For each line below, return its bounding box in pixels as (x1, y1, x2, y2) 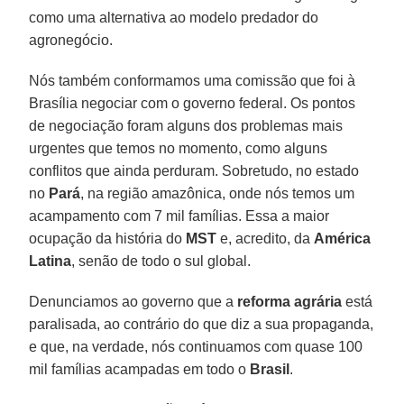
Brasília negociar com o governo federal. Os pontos (29, 95, 356, 111)
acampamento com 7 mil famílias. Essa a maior (29, 207, 330, 224)
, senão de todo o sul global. (71, 252, 252, 269)
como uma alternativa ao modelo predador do (29, 9, 319, 25)
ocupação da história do (29, 230, 187, 246)
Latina (29, 252, 72, 269)
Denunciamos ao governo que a (29, 293, 238, 309)
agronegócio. (29, 32, 114, 48)
